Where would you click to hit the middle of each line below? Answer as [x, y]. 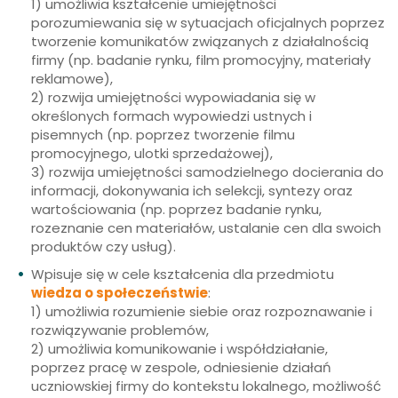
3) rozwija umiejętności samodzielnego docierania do [207, 171]
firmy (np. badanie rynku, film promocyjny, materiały [201, 60]
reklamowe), [74, 78]
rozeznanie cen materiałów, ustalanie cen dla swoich [206, 227]
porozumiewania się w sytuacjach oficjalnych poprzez [208, 22]
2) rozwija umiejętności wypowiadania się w [173, 97]
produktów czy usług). [111, 246]
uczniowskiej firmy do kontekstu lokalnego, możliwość [206, 386]
